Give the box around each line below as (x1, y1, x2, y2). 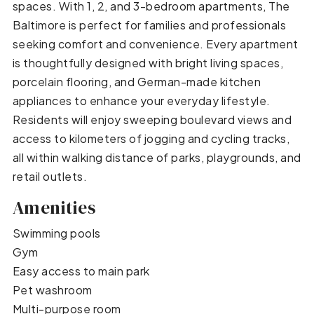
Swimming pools (12, 225, 101, 240)
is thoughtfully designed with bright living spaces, (12, 55, 284, 70)
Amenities (12, 195, 96, 219)
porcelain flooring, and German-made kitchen (12, 74, 261, 89)
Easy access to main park (12, 263, 150, 278)
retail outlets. (12, 168, 88, 184)
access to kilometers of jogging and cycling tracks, (12, 130, 290, 146)
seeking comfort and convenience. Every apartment (12, 36, 299, 51)
